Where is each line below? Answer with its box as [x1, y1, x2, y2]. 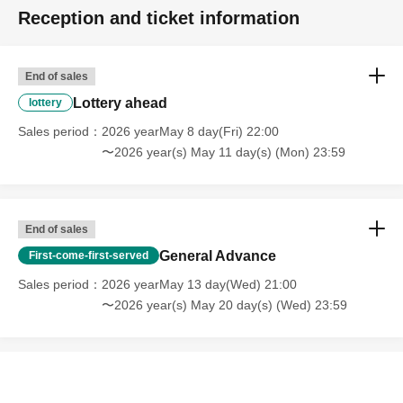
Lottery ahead [73, 95, 167, 111]
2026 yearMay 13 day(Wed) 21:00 [102, 277, 297, 291]
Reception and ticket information [18, 8, 300, 28]
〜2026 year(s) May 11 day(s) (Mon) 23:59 [102, 145, 345, 159]
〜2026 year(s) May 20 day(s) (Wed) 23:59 [102, 298, 347, 312]
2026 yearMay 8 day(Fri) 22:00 [102, 124, 279, 139]
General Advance [159, 248, 276, 264]
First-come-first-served [29, 249, 148, 262]
